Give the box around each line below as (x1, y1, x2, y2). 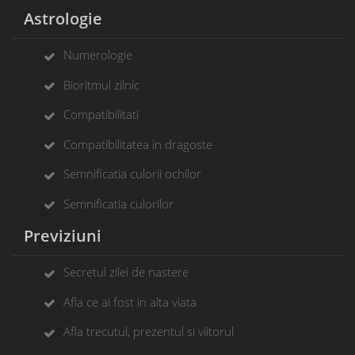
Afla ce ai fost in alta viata (63, 293, 197, 310)
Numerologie (63, 47, 132, 63)
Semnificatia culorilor (63, 195, 174, 212)
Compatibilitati (63, 106, 139, 123)
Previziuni (12, 225, 101, 247)
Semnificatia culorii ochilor (63, 166, 201, 182)
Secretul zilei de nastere (63, 264, 189, 281)
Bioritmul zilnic (63, 76, 139, 93)
